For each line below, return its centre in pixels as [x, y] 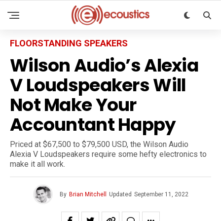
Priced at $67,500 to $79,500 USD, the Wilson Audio [99, 144]
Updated [120, 194]
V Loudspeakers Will [98, 85]
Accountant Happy [93, 125]
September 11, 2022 [161, 194]
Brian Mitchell [88, 194]
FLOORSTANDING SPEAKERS [69, 43]
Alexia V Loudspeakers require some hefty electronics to [108, 154]
